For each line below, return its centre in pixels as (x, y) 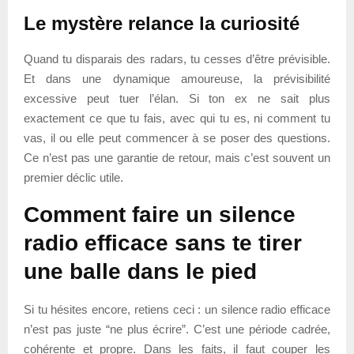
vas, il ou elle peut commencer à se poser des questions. (177, 137)
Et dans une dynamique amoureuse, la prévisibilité (177, 78)
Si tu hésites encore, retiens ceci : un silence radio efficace (177, 309)
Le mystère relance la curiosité (162, 23)
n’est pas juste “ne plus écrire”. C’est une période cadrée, (177, 329)
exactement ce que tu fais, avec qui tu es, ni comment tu (177, 118)
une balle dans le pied (140, 271)
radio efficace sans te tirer (163, 243)
